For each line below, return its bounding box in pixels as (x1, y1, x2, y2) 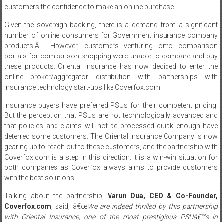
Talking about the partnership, (4, 192, 108, 200)
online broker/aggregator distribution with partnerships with (4, 73, 218, 81)
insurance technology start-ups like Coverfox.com (4, 83, 160, 91)
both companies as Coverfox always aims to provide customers (4, 164, 218, 171)
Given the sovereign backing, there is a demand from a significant (4, 21, 218, 29)
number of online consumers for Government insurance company (4, 31, 218, 39)
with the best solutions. (4, 174, 76, 182)
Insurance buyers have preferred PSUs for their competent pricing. (4, 101, 218, 109)
